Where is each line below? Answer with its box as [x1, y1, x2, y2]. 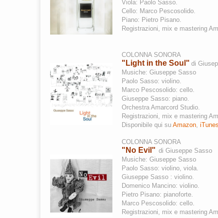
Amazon [173, 121, 196, 128]
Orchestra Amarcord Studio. [122, 104, 200, 111]
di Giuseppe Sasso [159, 147, 212, 154]
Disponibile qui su [122, 121, 173, 128]
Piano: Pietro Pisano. [122, 16, 182, 23]
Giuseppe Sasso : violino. [122, 173, 194, 181]
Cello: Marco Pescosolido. [122, 7, 196, 15]
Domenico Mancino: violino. [122, 182, 200, 189]
